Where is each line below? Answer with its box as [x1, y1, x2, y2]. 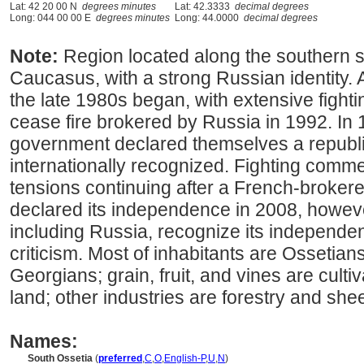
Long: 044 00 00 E [10, 12, 96, 24]
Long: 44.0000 [170, 12, 244, 24]
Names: [10, 331, 78, 352]
